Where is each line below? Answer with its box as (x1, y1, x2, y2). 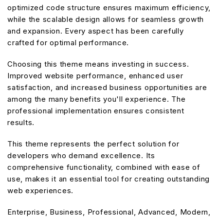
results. (7, 118, 35, 127)
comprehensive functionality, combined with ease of (7, 163, 200, 172)
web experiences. (7, 186, 73, 195)
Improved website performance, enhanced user (7, 71, 183, 80)
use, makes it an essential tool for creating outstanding (7, 174, 210, 183)
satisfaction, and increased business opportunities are (7, 83, 207, 92)
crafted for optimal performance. (7, 38, 129, 47)
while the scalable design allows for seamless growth (7, 15, 204, 24)
